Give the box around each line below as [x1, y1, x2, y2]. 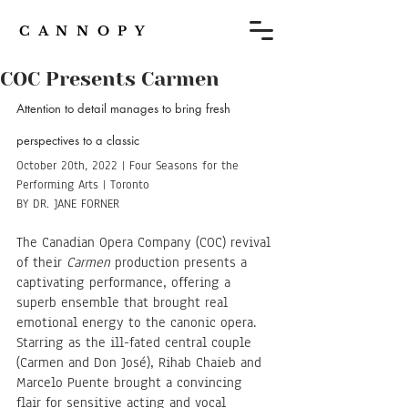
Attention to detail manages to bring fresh [16, 100, 234, 117]
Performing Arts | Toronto [16, 177, 149, 193]
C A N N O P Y [19, 23, 148, 39]
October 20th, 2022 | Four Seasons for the [16, 158, 243, 174]
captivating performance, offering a [16, 273, 235, 291]
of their [16, 253, 66, 271]
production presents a [110, 253, 251, 271]
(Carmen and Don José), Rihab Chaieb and [16, 353, 266, 372]
